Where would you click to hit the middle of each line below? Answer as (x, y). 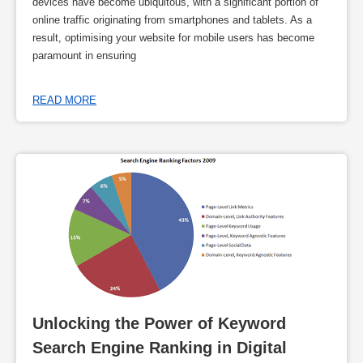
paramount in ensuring (84, 56)
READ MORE (64, 100)
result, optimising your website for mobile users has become (173, 38)
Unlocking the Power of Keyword (159, 323)
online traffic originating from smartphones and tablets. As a (172, 20)
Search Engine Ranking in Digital (160, 347)
